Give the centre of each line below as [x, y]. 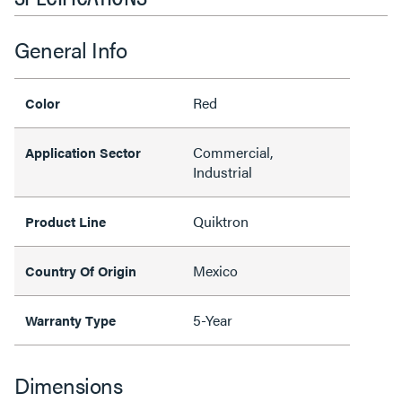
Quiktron [221, 221]
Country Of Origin [81, 271]
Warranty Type [70, 320]
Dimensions [68, 385]
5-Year [213, 320]
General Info [70, 49]
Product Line [66, 221]
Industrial [223, 172]
